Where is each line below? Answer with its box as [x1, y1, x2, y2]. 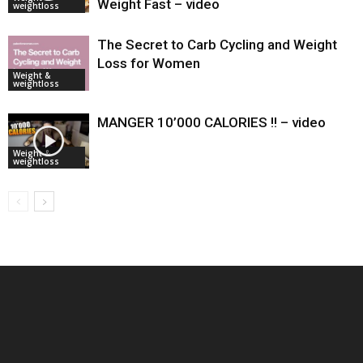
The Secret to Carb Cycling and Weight [97, 36, 337, 53]
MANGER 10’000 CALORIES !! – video [97, 113, 326, 130]
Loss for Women [97, 54, 200, 71]
